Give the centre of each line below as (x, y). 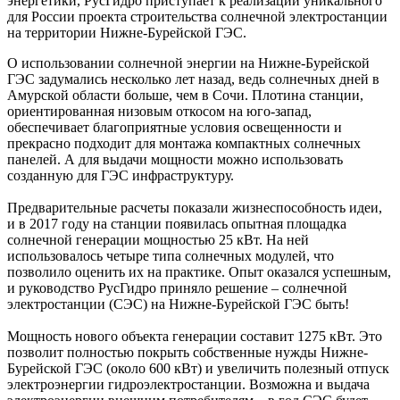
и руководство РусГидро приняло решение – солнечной (177, 288)
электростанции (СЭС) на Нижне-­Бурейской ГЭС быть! (178, 304)
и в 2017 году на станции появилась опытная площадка (177, 224)
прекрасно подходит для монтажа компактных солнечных (184, 144)
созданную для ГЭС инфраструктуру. (121, 176)
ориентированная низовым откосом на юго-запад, (159, 112)
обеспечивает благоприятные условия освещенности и (175, 128)
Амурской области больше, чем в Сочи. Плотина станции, (185, 96)
